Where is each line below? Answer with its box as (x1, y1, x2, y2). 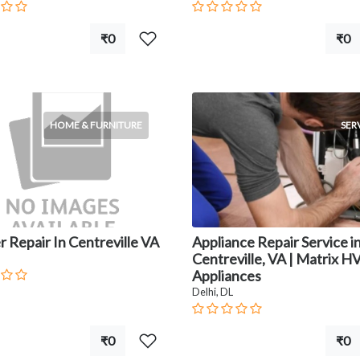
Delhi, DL (192, 285, 233, 299)
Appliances (192, 267, 261, 285)
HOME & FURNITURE (50, 119, 142, 132)
